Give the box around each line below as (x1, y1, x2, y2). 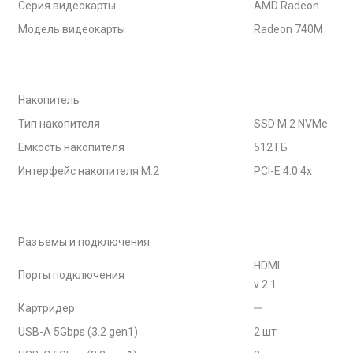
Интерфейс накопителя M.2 (18, 165, 159, 177)
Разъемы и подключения (18, 236, 150, 248)
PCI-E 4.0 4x (254, 165, 312, 177)
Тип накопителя (18, 117, 100, 130)
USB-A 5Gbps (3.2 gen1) (18, 325, 138, 338)
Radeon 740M (254, 23, 323, 35)
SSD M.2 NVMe (254, 117, 328, 130)
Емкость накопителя (18, 141, 124, 154)
